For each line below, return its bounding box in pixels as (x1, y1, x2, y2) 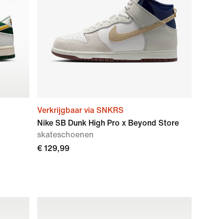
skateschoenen (37, 131, 94, 139)
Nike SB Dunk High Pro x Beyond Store (37, 119, 179, 127)
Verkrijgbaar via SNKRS (37, 106, 124, 114)
